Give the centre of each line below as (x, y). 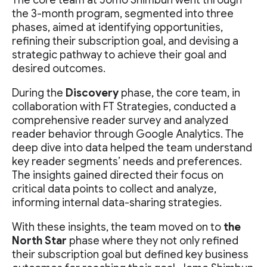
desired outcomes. (59, 69)
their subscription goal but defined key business (130, 254)
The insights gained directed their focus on (118, 175)
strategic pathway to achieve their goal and (119, 55)
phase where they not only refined (153, 241)
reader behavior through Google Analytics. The (128, 134)
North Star (39, 241)
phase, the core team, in (179, 93)
